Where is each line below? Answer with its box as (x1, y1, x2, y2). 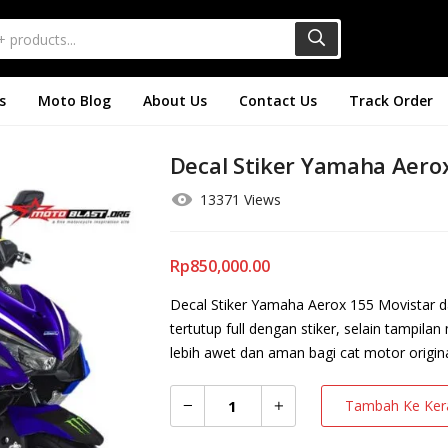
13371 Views (199, 190, 281, 210)
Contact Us (239, 91, 317, 110)
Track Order (349, 91, 433, 110)
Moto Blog (38, 91, 111, 110)
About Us (143, 91, 207, 110)
